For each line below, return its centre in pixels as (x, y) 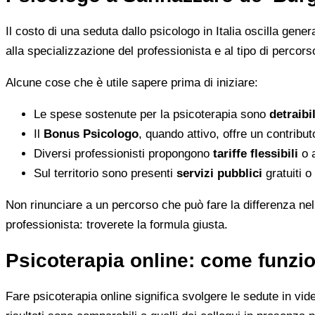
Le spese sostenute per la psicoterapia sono (152, 114)
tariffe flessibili (256, 153)
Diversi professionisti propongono (123, 153)
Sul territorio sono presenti (105, 173)
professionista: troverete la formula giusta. (117, 224)
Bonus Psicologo (91, 134)
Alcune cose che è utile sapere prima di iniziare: (132, 82)
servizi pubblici (219, 173)
